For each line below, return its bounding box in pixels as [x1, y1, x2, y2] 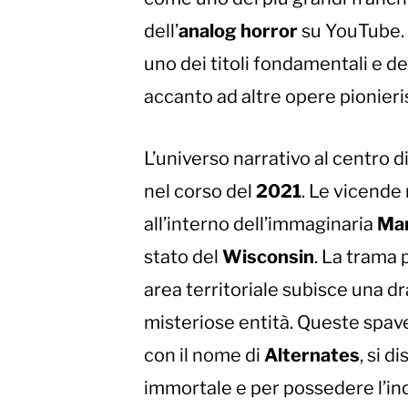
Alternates [264, 344, 360, 367]
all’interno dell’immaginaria [144, 213, 377, 236]
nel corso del [144, 180, 256, 203]
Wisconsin [222, 246, 314, 269]
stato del [144, 246, 222, 269]
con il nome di [144, 344, 264, 367]
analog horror [178, 20, 298, 43]
